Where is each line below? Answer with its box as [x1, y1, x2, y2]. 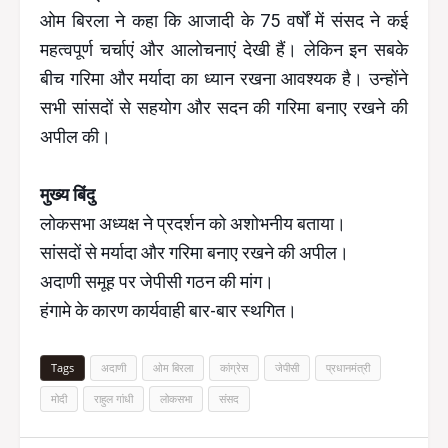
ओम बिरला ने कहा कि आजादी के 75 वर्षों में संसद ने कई [40, 10, 408, 31]
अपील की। [40, 126, 111, 147]
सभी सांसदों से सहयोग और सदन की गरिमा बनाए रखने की [40, 97, 408, 118]
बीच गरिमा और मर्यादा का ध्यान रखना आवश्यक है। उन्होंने [40, 68, 408, 89]
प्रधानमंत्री [326, 360, 370, 375]
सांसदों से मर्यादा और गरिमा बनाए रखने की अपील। [40, 242, 349, 263]
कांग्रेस [220, 360, 248, 375]
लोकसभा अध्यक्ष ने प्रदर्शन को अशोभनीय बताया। [40, 213, 346, 234]
